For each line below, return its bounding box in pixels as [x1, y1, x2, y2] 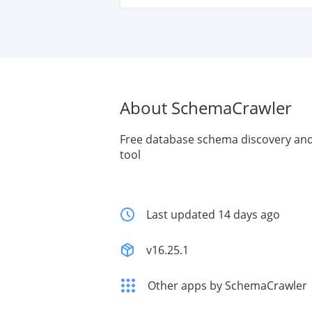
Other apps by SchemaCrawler [148, 278, 307, 293]
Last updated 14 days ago [146, 207, 280, 222]
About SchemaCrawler [120, 96, 292, 119]
